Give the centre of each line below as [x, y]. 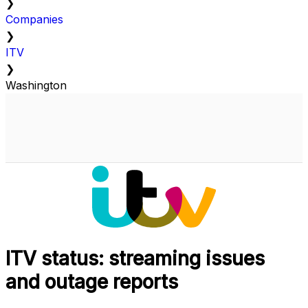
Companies [34, 20]
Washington [36, 86]
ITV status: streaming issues [135, 259]
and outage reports [92, 282]
